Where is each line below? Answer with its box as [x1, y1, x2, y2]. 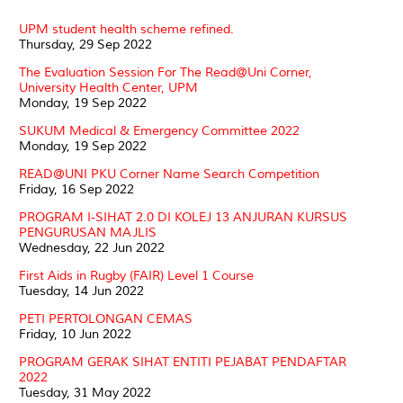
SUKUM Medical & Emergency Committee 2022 [19, 122, 300, 139]
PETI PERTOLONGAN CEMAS [19, 310, 193, 327]
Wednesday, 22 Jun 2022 [19, 239, 165, 255]
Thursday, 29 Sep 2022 [19, 36, 152, 52]
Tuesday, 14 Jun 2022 [19, 282, 144, 299]
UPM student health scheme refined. [19, 21, 234, 37]
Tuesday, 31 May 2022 [19, 384, 151, 400]
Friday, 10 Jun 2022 [19, 326, 131, 342]
